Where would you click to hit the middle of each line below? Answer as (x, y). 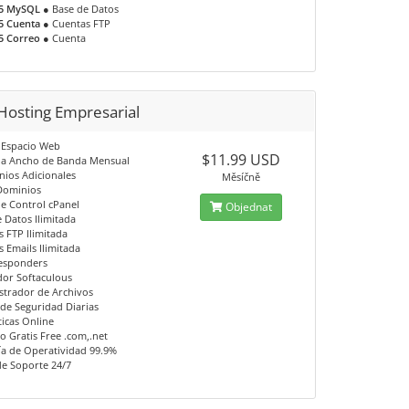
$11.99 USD (241, 160)
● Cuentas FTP (76, 23)
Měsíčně (241, 177)
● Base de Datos (80, 9)
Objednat (247, 207)
